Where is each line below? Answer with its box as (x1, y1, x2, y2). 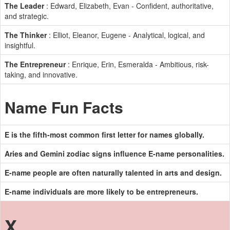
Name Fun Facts (5, 96, 123, 118)
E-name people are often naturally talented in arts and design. (5, 167, 222, 178)
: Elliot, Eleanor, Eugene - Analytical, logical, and (47, 30, 205, 40)
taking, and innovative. (5, 69, 78, 80)
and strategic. (5, 11, 49, 21)
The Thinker (5, 30, 47, 40)
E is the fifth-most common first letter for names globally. (5, 129, 204, 140)
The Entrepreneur (5, 59, 66, 69)
